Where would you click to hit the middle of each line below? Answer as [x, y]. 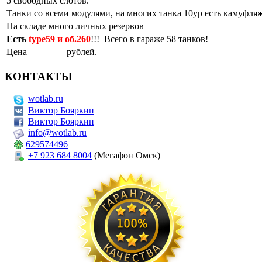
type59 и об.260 [60, 39]
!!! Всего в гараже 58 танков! [149, 39]
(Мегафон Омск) [126, 156]
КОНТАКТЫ [39, 76]
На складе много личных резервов [75, 26]
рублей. [81, 52]
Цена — [24, 52]
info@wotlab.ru [57, 133]
